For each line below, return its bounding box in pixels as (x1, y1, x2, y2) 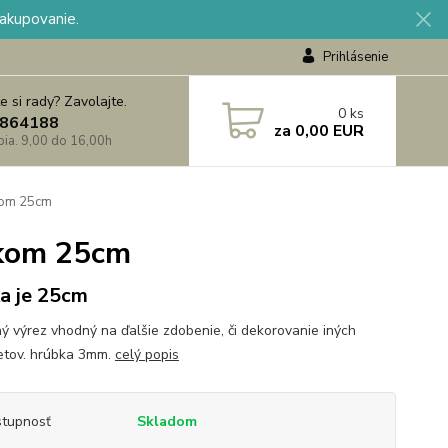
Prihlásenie (322, 48, 388, 66)
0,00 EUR (290, 119, 364, 142)
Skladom (136, 412, 197, 431)
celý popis (114, 345, 179, 364)
